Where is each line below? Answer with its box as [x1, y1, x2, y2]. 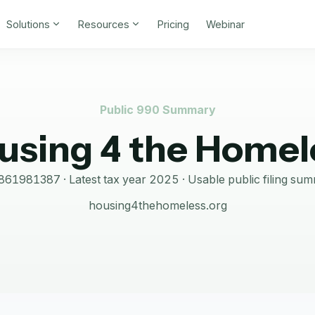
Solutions [6, 18, 50, 30]
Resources [77, 18, 129, 30]
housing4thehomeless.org [88, 198, 227, 212]
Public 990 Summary [99, 103, 216, 117]
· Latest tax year [60, 172, 149, 186]
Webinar [205, 18, 245, 30]
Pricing [157, 18, 189, 30]
